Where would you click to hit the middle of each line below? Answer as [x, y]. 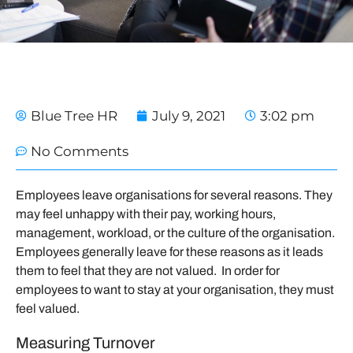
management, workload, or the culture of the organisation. [175, 232]
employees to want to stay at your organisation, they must [175, 289]
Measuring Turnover [85, 342]
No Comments [80, 151]
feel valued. [48, 308]
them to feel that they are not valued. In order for [148, 270]
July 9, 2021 [189, 115]
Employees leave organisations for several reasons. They [174, 195]
